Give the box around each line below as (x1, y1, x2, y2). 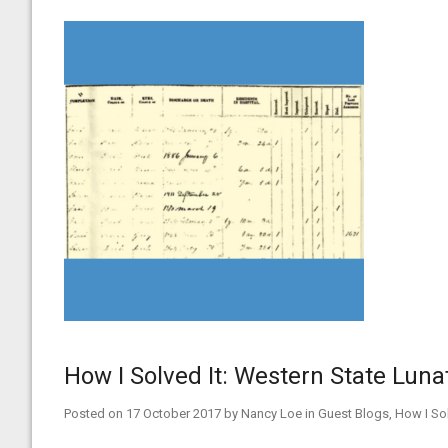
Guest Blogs (318, 406, 389, 421)
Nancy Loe (241, 406, 302, 421)
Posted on (64, 406, 126, 421)
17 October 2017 (126, 406, 221, 421)
